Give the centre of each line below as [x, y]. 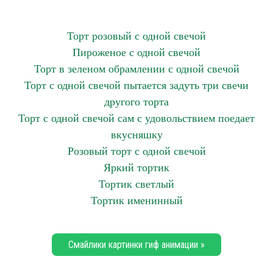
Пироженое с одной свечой [136, 52]
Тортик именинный [136, 200]
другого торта [136, 102]
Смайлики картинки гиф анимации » [136, 245]
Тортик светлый [136, 184]
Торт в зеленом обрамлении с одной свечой [136, 69]
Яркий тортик [136, 168]
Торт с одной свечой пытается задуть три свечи [136, 85]
